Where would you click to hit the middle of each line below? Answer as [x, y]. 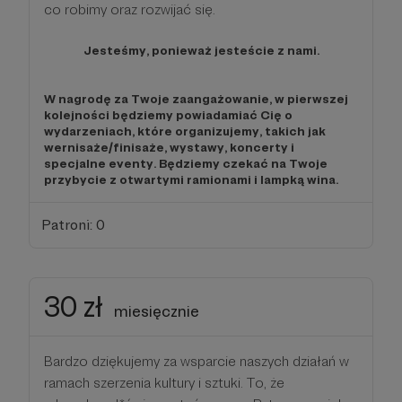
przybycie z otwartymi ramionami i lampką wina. [191, 179]
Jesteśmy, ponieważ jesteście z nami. [201, 50]
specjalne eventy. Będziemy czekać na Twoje [186, 163]
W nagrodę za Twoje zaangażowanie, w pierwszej [196, 99]
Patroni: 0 [73, 224]
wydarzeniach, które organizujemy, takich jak [185, 131]
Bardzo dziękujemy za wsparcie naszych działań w [197, 361]
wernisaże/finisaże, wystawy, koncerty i [169, 147]
